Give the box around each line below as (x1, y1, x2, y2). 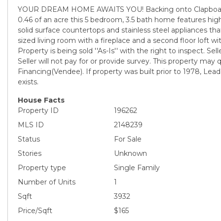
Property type (18, 163, 66, 172)
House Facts (18, 95, 65, 105)
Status (18, 134, 40, 144)
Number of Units (18, 177, 75, 186)
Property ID (18, 106, 59, 115)
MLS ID (18, 120, 44, 129)
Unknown (114, 148, 147, 158)
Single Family (114, 163, 160, 172)
